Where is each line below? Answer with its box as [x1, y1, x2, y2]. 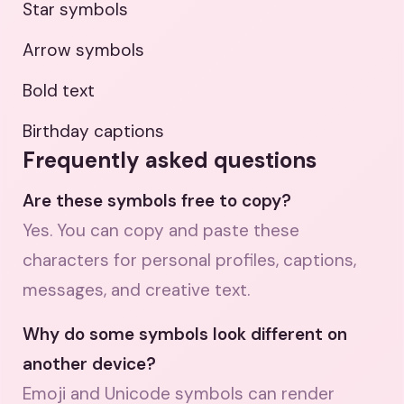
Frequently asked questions [23, 146, 317, 174]
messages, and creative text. [23, 279, 250, 301]
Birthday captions [23, 120, 164, 142]
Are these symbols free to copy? [23, 189, 291, 212]
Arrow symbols [23, 39, 144, 61]
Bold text [23, 79, 95, 102]
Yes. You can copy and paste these [23, 219, 299, 242]
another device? [23, 353, 156, 375]
